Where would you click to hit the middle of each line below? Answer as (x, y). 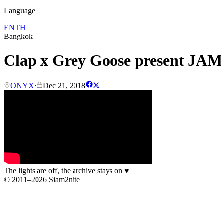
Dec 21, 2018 (64, 85)
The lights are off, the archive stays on (64, 170)
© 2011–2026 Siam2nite (42, 179)
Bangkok (18, 36)
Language (19, 11)
